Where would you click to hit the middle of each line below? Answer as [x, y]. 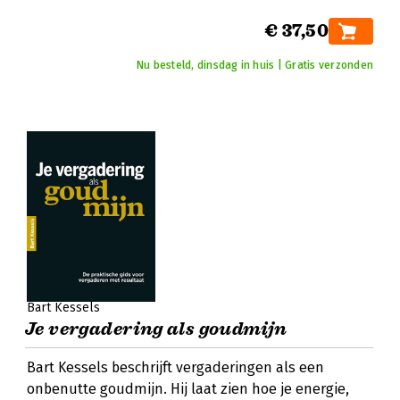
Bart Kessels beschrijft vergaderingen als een [175, 367]
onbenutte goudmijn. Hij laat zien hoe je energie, [188, 389]
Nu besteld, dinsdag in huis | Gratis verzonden [254, 65]
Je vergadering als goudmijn [156, 329]
